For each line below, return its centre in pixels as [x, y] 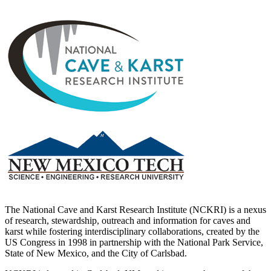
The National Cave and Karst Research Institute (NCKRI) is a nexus [135, 210]
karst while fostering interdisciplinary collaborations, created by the [132, 232]
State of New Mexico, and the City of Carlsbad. [96, 253]
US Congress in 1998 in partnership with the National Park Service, [134, 243]
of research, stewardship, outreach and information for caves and [128, 221]
